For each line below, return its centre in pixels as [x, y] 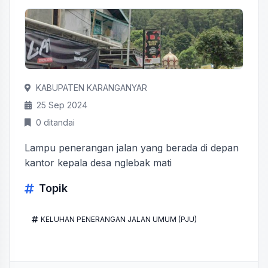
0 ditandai [55, 122]
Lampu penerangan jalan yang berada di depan [132, 148]
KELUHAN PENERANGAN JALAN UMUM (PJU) [119, 219]
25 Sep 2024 [62, 105]
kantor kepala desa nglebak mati [98, 163]
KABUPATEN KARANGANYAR [92, 88]
